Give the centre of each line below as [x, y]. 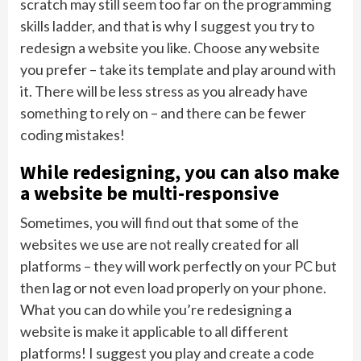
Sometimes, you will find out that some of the [160, 222]
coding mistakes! [73, 134]
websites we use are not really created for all [160, 244]
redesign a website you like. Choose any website [170, 47]
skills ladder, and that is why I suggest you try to [167, 25]
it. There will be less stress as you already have [164, 91]
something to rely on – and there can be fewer [163, 112]
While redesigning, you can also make [180, 172]
